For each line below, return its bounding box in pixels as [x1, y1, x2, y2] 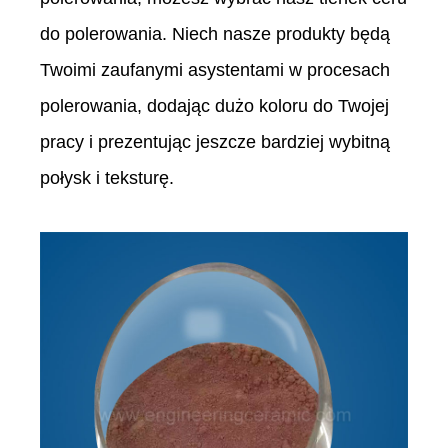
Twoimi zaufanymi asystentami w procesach [40, 60, 390, 81]
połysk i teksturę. [40, 168, 174, 189]
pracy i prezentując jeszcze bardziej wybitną [40, 132, 390, 153]
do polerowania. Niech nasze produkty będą [40, 24, 390, 45]
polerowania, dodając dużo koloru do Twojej [40, 96, 389, 117]
